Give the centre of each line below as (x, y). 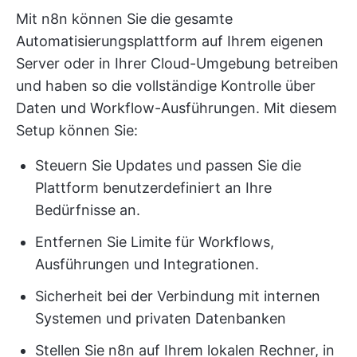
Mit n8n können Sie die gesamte (124, 19)
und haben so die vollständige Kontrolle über (166, 86)
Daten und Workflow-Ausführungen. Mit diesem (177, 108)
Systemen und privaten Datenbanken (161, 319)
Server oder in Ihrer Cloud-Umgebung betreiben (177, 64)
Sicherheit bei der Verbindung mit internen (178, 296)
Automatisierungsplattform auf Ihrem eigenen (170, 41)
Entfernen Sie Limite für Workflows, (155, 242)
